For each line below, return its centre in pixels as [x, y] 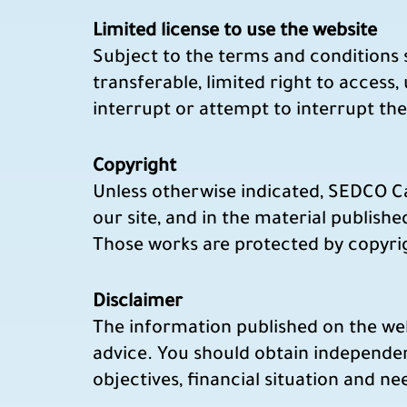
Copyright [134, 168]
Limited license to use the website [235, 32]
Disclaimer [138, 303]
